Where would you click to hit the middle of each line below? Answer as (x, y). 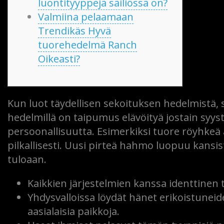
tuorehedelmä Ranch (87, 45)
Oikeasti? (59, 59)
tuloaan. (27, 159)
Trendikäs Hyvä (74, 31)
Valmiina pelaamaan (86, 17)
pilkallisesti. (36, 145)
